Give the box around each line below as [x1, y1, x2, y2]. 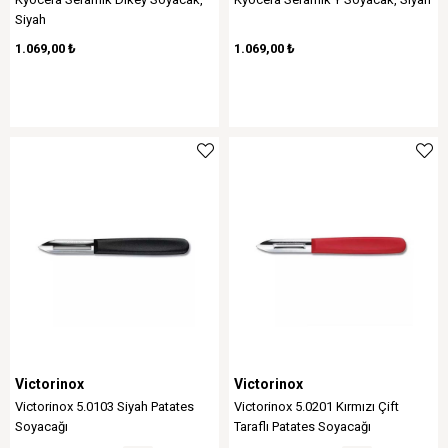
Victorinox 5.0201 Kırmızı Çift [234, 399, 399, 414]
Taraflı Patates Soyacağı [234, 419, 371, 434]
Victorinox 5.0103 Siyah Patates [15, 399, 194, 414]
